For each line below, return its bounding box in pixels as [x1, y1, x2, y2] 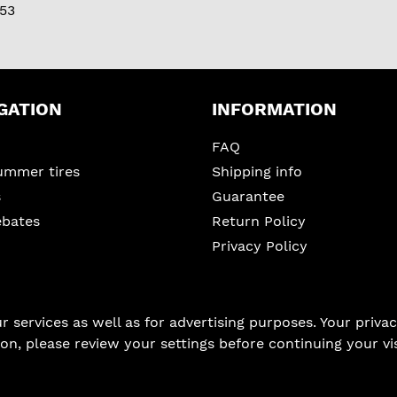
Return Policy [212, 212, 306, 230]
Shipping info [212, 162, 302, 180]
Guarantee [212, 187, 284, 205]
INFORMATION [212, 97, 337, 120]
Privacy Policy [212, 237, 307, 254]
